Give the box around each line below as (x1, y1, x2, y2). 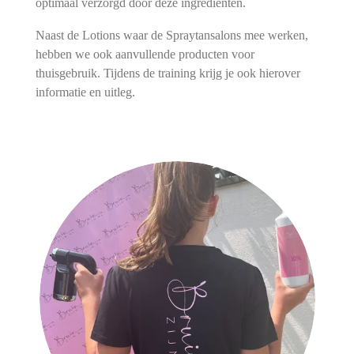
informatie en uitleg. (35, 84, 135, 100)
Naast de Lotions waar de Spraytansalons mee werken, (35, 27, 308, 43)
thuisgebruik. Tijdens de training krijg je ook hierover (35, 65, 300, 81)
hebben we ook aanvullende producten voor (35, 46, 254, 62)
